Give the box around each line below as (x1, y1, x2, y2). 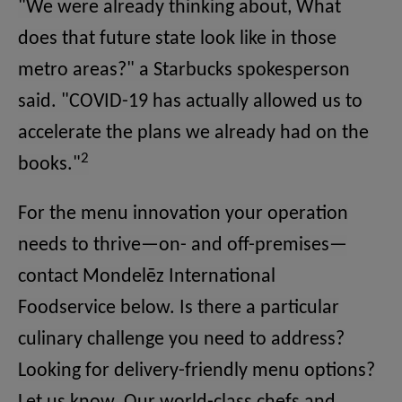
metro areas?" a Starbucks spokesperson (18, 60, 350, 82)
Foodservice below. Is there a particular (18, 298, 339, 319)
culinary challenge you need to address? (18, 329, 345, 351)
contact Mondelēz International (18, 267, 275, 288)
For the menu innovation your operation (18, 204, 348, 225)
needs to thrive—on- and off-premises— (18, 235, 347, 257)
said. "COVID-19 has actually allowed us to (18, 92, 363, 113)
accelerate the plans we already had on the (18, 123, 369, 144)
